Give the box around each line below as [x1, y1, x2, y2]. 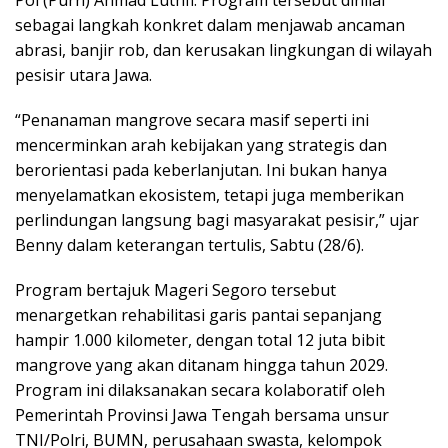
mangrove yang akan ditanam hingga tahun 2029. [15, 353, 388, 376]
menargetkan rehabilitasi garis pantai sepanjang [15, 303, 382, 326]
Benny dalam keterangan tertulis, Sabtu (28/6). [15, 233, 364, 256]
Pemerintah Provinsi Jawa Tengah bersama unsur [15, 403, 389, 426]
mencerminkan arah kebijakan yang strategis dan [15, 133, 387, 156]
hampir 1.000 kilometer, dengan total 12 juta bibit [15, 328, 385, 351]
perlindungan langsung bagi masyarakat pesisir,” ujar [15, 208, 419, 231]
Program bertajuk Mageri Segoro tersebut [15, 278, 336, 301]
